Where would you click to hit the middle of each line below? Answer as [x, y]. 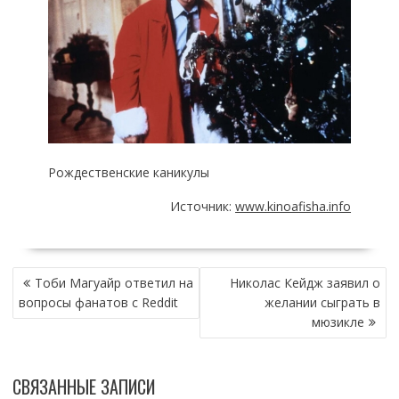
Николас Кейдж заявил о [305, 283]
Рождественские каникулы [128, 173]
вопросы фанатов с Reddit [98, 303]
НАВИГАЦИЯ [52, 277]
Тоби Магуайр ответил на [114, 283]
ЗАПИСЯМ [45, 316]
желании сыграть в [323, 303]
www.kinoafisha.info [293, 207]
